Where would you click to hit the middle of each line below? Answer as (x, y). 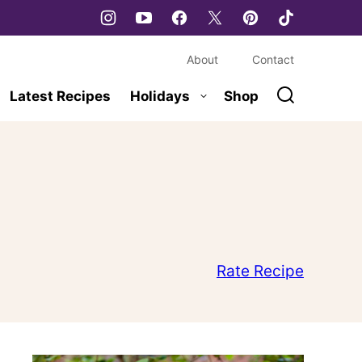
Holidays (160, 96)
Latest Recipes (60, 96)
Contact (273, 59)
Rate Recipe (260, 271)
